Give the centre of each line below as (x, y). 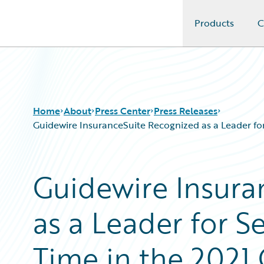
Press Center (123, 111)
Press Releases (186, 111)
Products (214, 23)
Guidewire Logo (57, 30)
